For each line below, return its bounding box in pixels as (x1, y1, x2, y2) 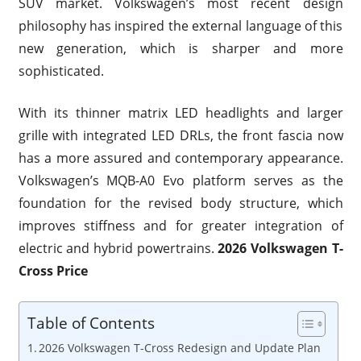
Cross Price (18, 261, 88, 280)
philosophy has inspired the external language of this (18, 16, 343, 35)
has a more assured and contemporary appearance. (18, 148, 343, 167)
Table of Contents (27, 312, 155, 334)
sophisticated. (18, 61, 104, 80)
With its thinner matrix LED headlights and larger (18, 103, 343, 122)
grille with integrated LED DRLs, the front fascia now (18, 126, 343, 144)
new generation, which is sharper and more (18, 39, 343, 57)
